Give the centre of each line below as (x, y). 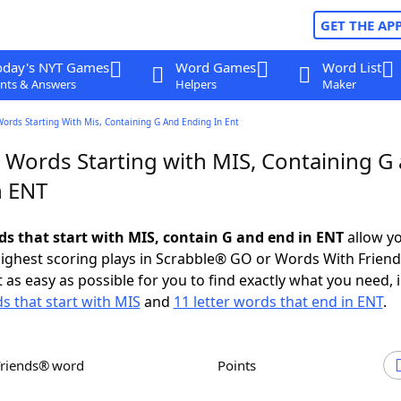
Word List (351, 67)
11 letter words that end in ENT (278, 302)
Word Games (215, 67)
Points (241, 365)
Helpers (196, 84)
